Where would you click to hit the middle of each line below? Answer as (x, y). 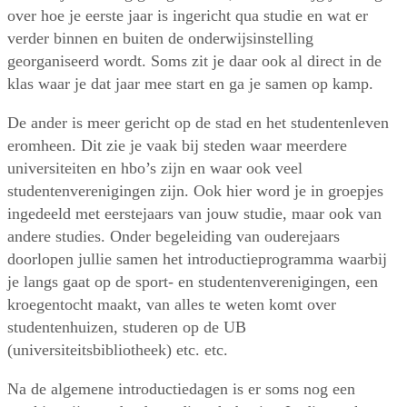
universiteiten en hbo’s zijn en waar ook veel (155, 169)
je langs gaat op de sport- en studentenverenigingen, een (193, 282)
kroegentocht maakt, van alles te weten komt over (172, 305)
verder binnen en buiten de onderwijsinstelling (160, 39)
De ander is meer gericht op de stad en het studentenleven (198, 123)
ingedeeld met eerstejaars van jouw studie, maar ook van (194, 214)
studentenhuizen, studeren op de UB (127, 328)
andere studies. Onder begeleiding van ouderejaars (174, 237)
